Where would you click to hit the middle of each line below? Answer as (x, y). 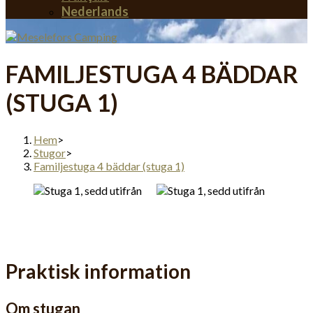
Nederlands (95, 11)
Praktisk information (98, 271)
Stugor (50, 152)
